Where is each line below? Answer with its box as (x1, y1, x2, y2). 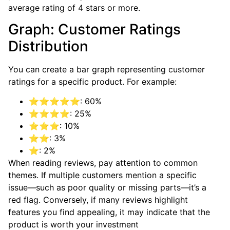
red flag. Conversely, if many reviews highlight (8, 195, 188, 205)
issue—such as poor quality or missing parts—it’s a (8, 182, 206, 193)
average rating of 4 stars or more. (8, 2, 140, 13)
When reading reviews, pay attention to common (8, 158, 198, 168)
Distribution (8, 37, 88, 55)
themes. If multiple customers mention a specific (8, 170, 197, 181)
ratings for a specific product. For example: (8, 76, 177, 87)
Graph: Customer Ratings (8, 21, 181, 39)
